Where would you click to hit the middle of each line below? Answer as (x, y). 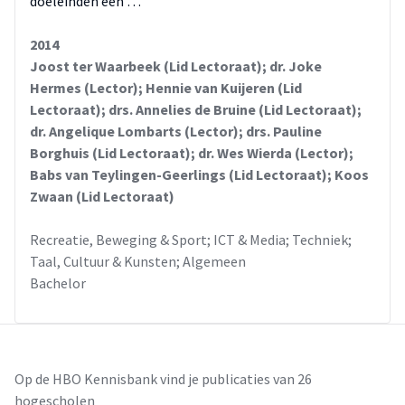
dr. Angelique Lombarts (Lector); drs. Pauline (176, 131)
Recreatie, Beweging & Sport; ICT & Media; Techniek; (191, 240)
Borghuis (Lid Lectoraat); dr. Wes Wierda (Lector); (192, 153)
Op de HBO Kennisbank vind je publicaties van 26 (163, 379)
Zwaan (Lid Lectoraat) (102, 196)
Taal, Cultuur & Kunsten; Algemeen (138, 261)
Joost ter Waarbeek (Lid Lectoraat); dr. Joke (176, 66)
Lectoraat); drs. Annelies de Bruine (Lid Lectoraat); (196, 109)
